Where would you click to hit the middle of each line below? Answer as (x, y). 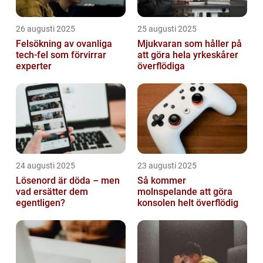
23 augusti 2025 (167, 166)
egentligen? (41, 203)
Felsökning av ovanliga (64, 44)
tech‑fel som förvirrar (61, 55)
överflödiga (161, 66)
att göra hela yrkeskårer (188, 55)
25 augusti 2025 (167, 29)
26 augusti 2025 (45, 29)
